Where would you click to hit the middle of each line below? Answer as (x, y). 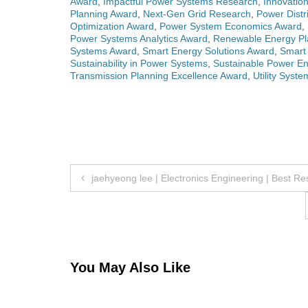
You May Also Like (130, 267)
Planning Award (104, 14)
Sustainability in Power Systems (139, 64)
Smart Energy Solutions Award (208, 51)
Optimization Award (112, 26)
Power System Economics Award (231, 26)
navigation (120, 206)
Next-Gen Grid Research (197, 14)
